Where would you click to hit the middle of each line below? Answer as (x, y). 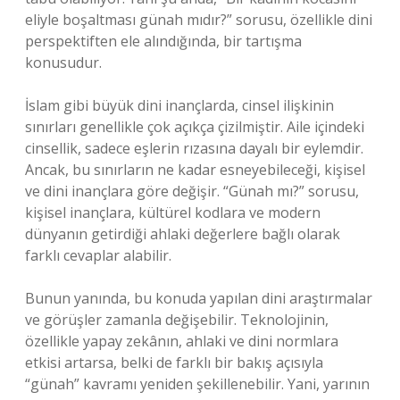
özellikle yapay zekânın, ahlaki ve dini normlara (182, 341)
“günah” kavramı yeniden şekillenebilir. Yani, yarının (197, 384)
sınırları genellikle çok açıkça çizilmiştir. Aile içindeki (195, 127)
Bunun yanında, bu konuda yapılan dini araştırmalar (199, 298)
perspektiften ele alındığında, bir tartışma (163, 41)
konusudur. (63, 62)
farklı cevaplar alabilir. (98, 255)
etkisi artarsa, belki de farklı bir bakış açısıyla (174, 362)
